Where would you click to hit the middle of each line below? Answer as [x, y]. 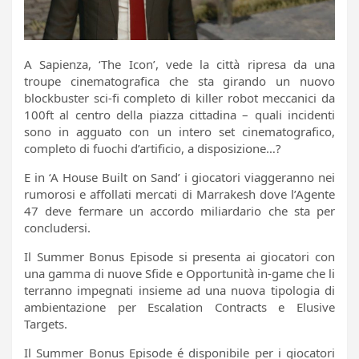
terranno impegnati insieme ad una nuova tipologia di [179, 290]
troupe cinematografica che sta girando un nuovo [179, 81]
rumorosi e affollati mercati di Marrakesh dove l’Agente [179, 194]
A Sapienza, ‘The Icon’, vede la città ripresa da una [179, 65]
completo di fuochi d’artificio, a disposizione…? [153, 149]
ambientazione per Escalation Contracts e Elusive [179, 307]
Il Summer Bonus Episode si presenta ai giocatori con [179, 257]
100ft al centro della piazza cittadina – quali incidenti [179, 115]
